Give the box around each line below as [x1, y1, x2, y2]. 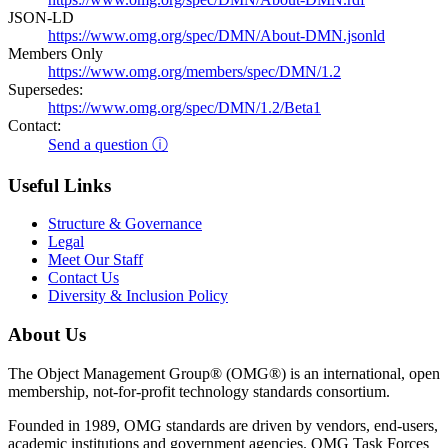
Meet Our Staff [48, 251, 143, 269]
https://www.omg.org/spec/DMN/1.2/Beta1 [48, 98, 321, 116]
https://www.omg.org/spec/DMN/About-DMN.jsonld [48, 26, 385, 44]
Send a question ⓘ [48, 135, 168, 153]
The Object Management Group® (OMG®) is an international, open [8, 364, 440, 382]
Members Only [8, 44, 103, 62]
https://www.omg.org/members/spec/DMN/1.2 [48, 62, 341, 80]
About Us [8, 323, 86, 345]
